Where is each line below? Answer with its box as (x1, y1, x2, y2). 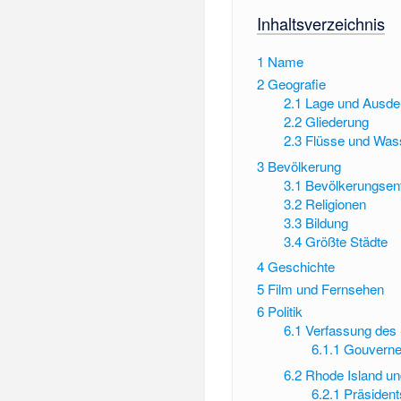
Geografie (267, 74, 326, 94)
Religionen (305, 193, 367, 213)
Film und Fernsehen (267, 279, 384, 299)
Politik (267, 301, 303, 320)
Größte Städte (305, 231, 388, 251)
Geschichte (267, 257, 335, 277)
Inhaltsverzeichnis (256, 12, 385, 36)
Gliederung (305, 112, 370, 132)
